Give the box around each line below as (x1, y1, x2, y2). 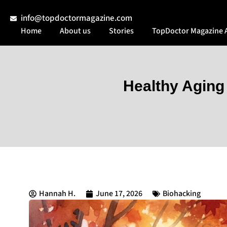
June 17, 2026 (96, 188, 142, 200)
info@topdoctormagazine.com (21, 12, 133, 25)
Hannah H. (39, 188, 75, 200)
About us (59, 25, 91, 37)
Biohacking (163, 188, 201, 200)
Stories (108, 25, 134, 37)
